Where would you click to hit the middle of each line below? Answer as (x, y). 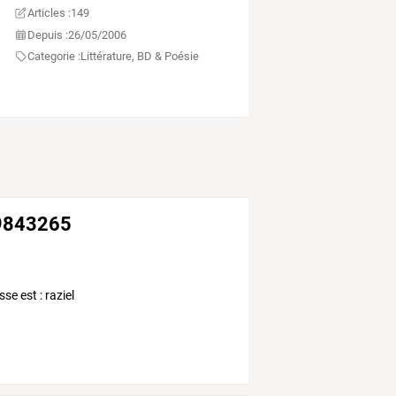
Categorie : (54, 57)
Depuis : (48, 34)
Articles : (49, 13)
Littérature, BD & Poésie (140, 57)
